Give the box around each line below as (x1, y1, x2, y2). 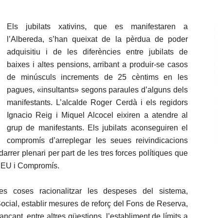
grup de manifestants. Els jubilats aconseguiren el (7, 124, 188, 132)
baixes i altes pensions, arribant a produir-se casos (7, 60, 188, 69)
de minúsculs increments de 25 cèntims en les (7, 73, 188, 81)
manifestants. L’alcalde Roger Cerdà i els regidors (7, 98, 188, 107)
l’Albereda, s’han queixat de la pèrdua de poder (7, 35, 188, 43)
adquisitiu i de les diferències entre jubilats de (7, 48, 188, 56)
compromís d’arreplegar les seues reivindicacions (7, 136, 188, 145)
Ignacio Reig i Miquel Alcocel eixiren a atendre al (7, 111, 188, 119)
